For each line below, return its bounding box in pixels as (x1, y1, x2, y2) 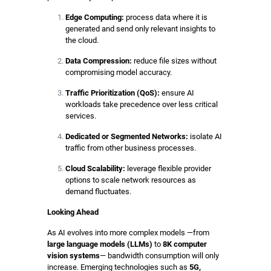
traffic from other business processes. (65, 143, 196, 152)
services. (65, 111, 96, 120)
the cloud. (65, 35, 99, 45)
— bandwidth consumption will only (99, 250, 219, 260)
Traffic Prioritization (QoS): (65, 88, 160, 97)
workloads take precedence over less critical (65, 99, 218, 109)
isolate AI (188, 131, 222, 141)
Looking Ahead (47, 207, 99, 217)
